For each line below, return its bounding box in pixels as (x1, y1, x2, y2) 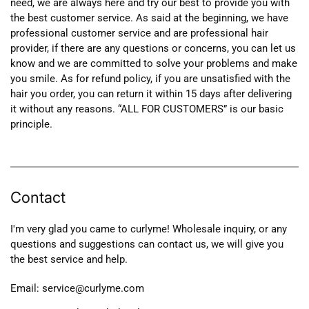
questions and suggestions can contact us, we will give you (10, 237, 283, 250)
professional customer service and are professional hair (10, 26, 268, 39)
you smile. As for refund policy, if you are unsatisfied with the (10, 72, 290, 85)
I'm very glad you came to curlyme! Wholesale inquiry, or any (10, 222, 287, 235)
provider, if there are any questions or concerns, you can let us (10, 41, 296, 54)
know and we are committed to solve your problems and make (10, 57, 297, 70)
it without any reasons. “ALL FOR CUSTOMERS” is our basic (10, 102, 283, 115)
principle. (10, 117, 55, 130)
